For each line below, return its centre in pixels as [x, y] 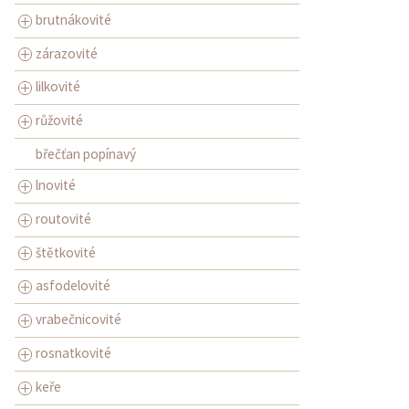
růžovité [59, 121]
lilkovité [58, 87]
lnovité [56, 184]
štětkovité [66, 252]
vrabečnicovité [79, 320]
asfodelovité [73, 286]
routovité [63, 218]
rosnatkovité [73, 353]
